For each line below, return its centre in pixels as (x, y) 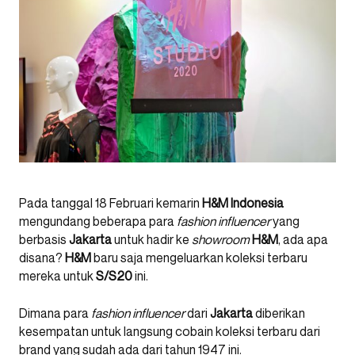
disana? (42, 258)
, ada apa (303, 240)
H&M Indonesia (243, 203)
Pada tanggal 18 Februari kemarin (111, 203)
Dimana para (55, 313)
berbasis (44, 240)
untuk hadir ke (152, 240)
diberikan (279, 313)
